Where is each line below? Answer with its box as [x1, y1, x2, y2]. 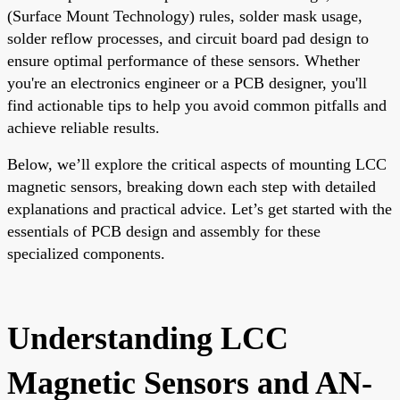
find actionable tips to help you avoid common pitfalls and [7, 96, 387, 114]
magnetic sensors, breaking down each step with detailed [7, 177, 376, 196]
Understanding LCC [7, 320, 288, 356]
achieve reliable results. [7, 118, 160, 137]
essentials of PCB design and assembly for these [7, 221, 321, 240]
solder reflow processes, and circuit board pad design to [7, 29, 369, 47]
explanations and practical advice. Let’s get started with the [7, 199, 392, 218]
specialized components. [7, 244, 165, 262]
